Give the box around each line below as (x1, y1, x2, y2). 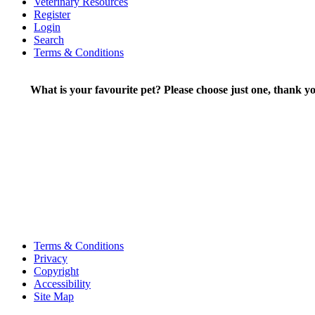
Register (34, 8, 70, 20)
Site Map (34, 290, 74, 302)
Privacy (34, 252, 67, 264)
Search (34, 33, 64, 46)
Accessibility (34, 277, 91, 290)
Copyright (34, 264, 79, 277)
